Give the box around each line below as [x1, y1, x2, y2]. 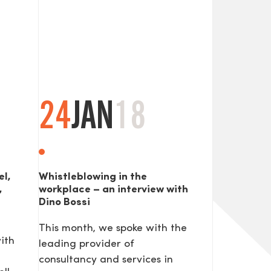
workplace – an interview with [39, 184, 188, 195]
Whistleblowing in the [39, 172, 147, 183]
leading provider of [39, 239, 134, 250]
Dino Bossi [39, 197, 90, 208]
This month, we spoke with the [39, 223, 187, 234]
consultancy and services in [39, 255, 173, 266]
